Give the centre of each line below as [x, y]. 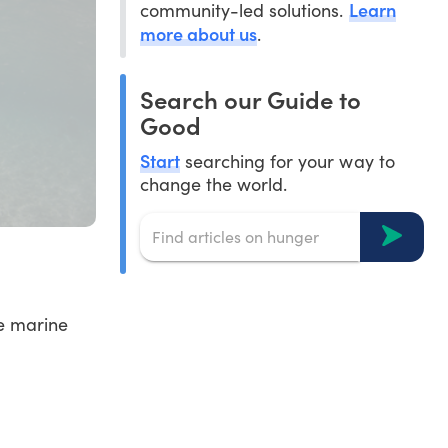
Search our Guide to [250, 98]
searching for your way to [287, 160]
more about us [198, 33]
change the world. [213, 183]
